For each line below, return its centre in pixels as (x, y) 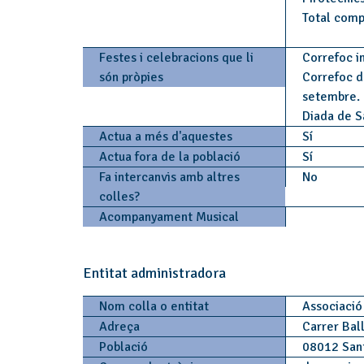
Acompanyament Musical (169, 217)
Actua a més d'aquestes (166, 136)
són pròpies (131, 77)
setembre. (331, 97)
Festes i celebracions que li (176, 58)
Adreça (119, 327)
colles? (119, 197)
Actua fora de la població (170, 157)
